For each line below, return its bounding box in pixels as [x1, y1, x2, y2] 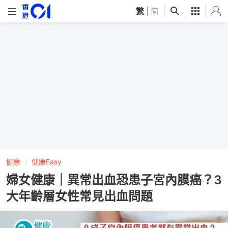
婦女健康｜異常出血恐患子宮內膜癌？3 [6, 173, 222, 187]
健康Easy [32, 157, 62, 166]
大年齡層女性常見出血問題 [6, 189, 153, 204]
